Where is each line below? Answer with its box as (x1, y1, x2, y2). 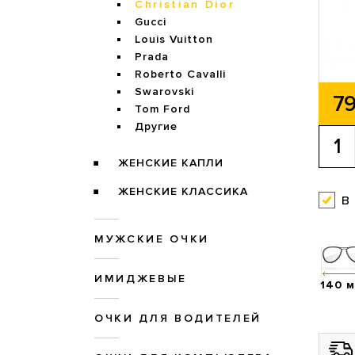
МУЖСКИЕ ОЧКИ (94, 232, 209, 246)
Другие (135, 120, 177, 134)
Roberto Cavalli (135, 67, 226, 82)
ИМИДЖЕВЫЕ (94, 272, 187, 286)
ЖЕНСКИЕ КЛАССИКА (117, 185, 248, 199)
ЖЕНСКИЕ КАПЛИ (117, 156, 223, 170)
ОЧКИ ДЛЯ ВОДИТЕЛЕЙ (94, 311, 261, 326)
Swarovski (135, 85, 194, 99)
